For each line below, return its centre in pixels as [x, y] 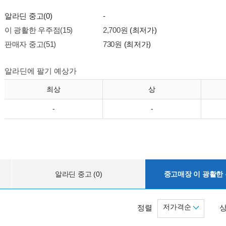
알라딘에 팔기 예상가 [41, 71]
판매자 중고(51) [30, 44]
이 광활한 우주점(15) [39, 30]
